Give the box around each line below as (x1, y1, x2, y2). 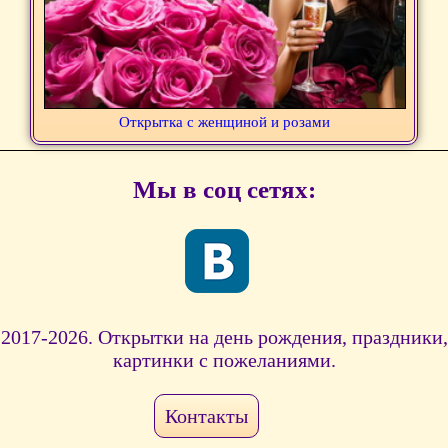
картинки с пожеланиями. (112, 349, 336, 372)
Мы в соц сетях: (132, 176, 316, 204)
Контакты (165, 405, 248, 428)
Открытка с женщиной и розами (118, 114, 330, 131)
